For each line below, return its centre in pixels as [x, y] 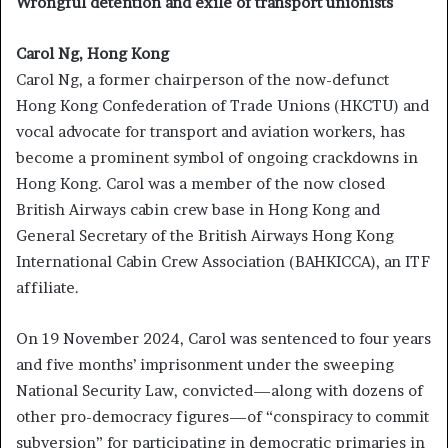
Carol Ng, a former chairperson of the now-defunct [202, 80]
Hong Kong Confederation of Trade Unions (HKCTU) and [222, 106]
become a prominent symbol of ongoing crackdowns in [217, 158]
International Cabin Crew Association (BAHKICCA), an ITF [223, 262]
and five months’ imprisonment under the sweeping [205, 365]
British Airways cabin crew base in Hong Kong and [198, 210]
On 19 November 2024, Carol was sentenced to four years [223, 339]
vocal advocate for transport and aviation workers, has [210, 132]
